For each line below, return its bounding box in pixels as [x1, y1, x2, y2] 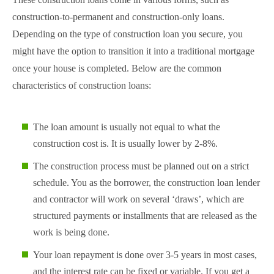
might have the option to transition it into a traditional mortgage [12, 46, 254, 57]
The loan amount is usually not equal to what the [33, 122, 220, 133]
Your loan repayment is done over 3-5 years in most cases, [33, 250, 257, 261]
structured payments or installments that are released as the [33, 210, 257, 221]
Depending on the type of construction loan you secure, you [12, 29, 243, 40]
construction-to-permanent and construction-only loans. [12, 12, 224, 23]
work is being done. [33, 227, 109, 238]
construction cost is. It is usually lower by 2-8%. [33, 138, 218, 149]
